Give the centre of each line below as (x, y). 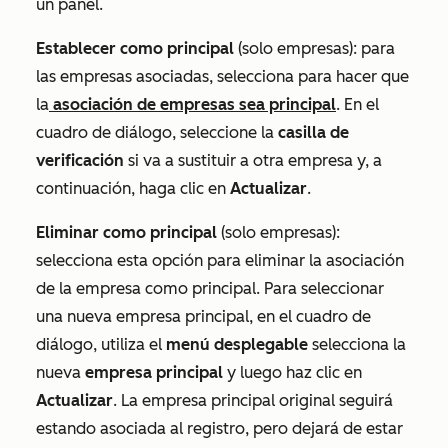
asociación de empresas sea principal (192, 104)
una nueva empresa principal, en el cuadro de (203, 316)
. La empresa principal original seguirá (253, 400)
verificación (80, 160)
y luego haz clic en (292, 372)
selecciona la (357, 344)
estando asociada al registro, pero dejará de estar (219, 428)
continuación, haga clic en (133, 188)
